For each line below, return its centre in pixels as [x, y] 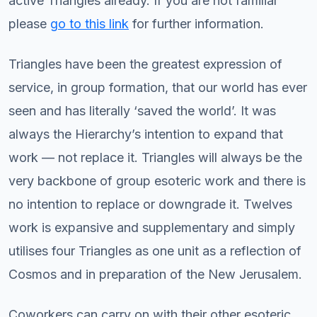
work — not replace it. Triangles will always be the [155, 157]
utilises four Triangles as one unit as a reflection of [155, 250]
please [29, 23]
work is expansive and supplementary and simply [152, 227]
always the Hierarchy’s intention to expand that [146, 134]
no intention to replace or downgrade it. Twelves [150, 204]
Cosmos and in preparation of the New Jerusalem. [155, 274]
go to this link [90, 23]
